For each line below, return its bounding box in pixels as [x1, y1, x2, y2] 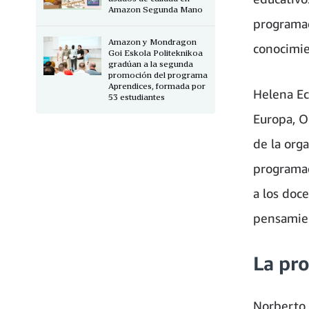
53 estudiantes [108, 91, 165, 102]
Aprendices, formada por [108, 80, 206, 91]
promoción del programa [108, 69, 208, 80]
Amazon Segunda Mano [108, 3, 203, 14]
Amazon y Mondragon [108, 36, 197, 47]
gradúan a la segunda [108, 58, 193, 69]
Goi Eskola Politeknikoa [108, 47, 203, 58]
